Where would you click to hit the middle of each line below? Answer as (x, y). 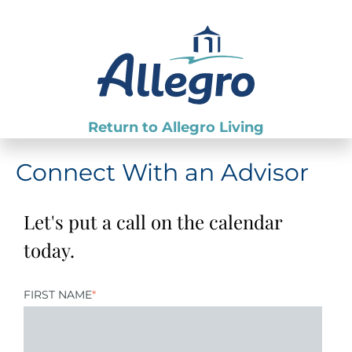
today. (49, 250)
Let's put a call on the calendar (153, 222)
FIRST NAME (58, 294)
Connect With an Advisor (162, 172)
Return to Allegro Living (176, 127)
